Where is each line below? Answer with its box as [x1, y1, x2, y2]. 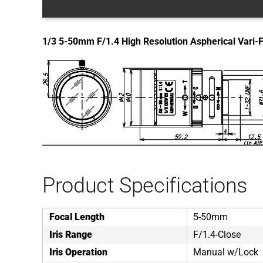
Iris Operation [49, 247, 107, 258]
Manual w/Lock [193, 247, 258, 258]
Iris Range [49, 229, 92, 240]
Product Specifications [42, 173, 248, 198]
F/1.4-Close [193, 229, 241, 240]
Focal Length [49, 211, 104, 222]
